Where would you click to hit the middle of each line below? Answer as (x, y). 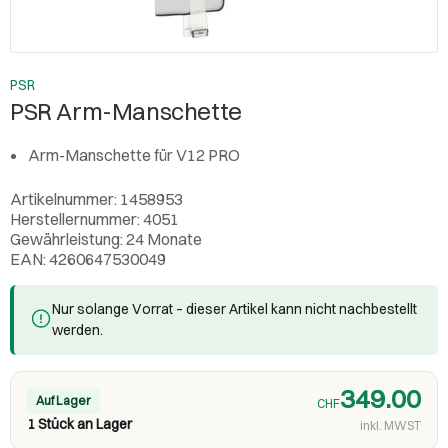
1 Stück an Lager (79, 423)
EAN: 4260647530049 (88, 258)
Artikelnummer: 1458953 (96, 198)
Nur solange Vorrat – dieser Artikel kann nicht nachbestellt (234, 308)
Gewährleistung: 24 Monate (106, 238)
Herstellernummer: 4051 (94, 218)
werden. (77, 329)
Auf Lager (64, 400)
